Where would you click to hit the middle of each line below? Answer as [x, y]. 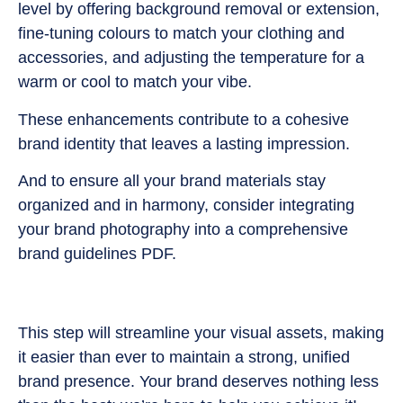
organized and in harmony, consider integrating [186, 206]
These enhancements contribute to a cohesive [184, 119]
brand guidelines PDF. [97, 254]
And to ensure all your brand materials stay [172, 181]
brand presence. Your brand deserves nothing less [198, 382]
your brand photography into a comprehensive [183, 230]
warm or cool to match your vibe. [135, 82]
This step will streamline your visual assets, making [201, 333]
